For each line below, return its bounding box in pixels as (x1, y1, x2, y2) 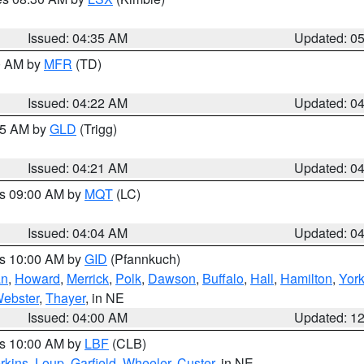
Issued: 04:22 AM (28, 93, 128, 112)
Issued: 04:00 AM (28, 308, 128, 327)
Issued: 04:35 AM (28, 28, 128, 47)
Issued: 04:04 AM (28, 223, 128, 242)
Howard (15, 269, 60, 288)
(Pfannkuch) (107, 249, 180, 268)
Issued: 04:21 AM (28, 158, 128, 177)
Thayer (45, 288, 85, 307)
